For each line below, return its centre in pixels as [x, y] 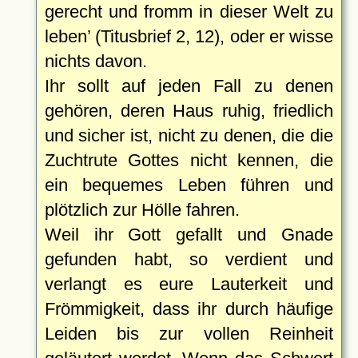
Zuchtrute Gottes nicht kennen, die [189, 160]
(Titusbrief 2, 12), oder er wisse [211, 36]
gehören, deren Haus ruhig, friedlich [189, 110]
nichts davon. [95, 61]
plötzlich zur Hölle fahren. [142, 209]
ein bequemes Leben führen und [189, 185]
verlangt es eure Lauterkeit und [189, 284]
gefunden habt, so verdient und [189, 259]
